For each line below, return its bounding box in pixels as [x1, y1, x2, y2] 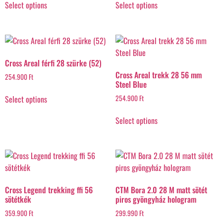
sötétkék [5, 193, 31, 206]
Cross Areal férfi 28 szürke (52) [5, 56, 102, 69]
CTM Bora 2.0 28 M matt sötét [115, 184, 207, 196]
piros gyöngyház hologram [115, 193, 196, 206]
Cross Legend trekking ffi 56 [5, 184, 93, 196]
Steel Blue [115, 78, 147, 90]
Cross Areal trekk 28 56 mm [115, 68, 202, 81]
